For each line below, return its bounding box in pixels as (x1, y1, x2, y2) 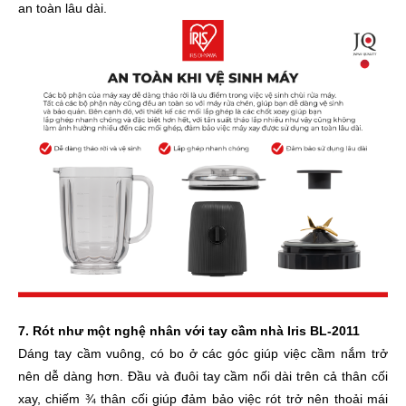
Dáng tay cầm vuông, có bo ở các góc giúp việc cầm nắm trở (18, 346, 388, 362)
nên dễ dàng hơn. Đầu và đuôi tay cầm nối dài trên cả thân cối (18, 369, 388, 384)
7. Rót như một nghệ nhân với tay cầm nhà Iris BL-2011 (18, 324, 360, 339)
